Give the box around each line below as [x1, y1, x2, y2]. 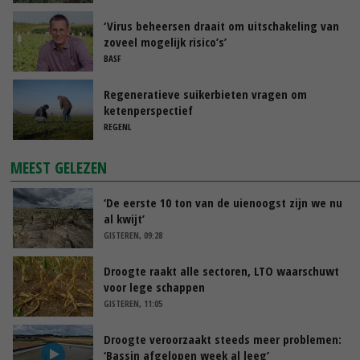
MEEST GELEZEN [10, 156, 108, 178]
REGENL [104, 120, 131, 133]
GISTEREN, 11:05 [104, 297, 162, 309]
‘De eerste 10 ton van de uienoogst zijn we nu [104, 194, 342, 211]
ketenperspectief [104, 101, 193, 118]
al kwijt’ [104, 210, 145, 227]
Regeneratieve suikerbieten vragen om [104, 85, 307, 102]
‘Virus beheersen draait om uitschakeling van [104, 17, 339, 34]
